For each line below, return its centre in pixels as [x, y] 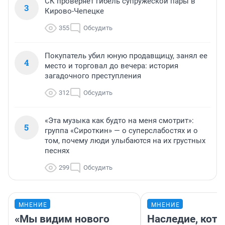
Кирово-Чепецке [74, 11]
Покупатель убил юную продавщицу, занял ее [126, 56]
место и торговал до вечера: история [111, 66]
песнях [57, 151]
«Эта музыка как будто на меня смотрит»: [119, 121]
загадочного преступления [93, 76]
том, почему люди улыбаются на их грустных [125, 141]
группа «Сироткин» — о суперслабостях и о [121, 131]
